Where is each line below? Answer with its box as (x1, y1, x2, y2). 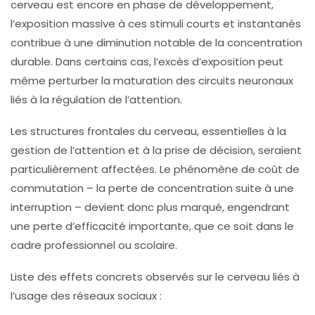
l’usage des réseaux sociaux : (11, 288, 162, 303)
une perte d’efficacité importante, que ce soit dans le (11, 218, 294, 233)
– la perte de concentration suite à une (84, 180, 294, 195)
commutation (11, 180, 84, 195)
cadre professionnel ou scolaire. (11, 237, 177, 252)
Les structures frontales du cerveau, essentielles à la (11, 123, 286, 139)
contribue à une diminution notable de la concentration (11, 34, 302, 50)
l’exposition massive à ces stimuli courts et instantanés (11, 15, 301, 31)
